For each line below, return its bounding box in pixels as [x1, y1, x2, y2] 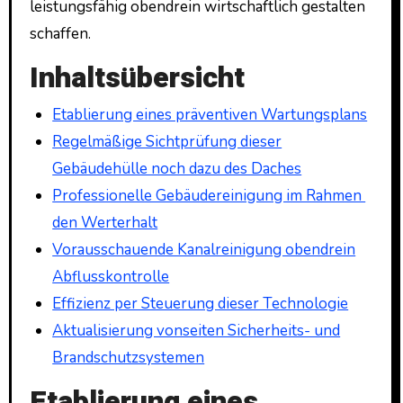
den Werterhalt [52, 211, 158, 233]
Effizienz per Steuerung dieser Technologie [52, 292, 349, 314]
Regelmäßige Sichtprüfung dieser [52, 130, 282, 152]
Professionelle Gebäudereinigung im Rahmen [52, 184, 366, 206]
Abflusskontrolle [52, 265, 170, 287]
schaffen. [29, 22, 91, 44]
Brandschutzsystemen [52, 346, 205, 368]
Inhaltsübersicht [29, 56, 245, 99]
